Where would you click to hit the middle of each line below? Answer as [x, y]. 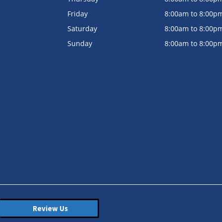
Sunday [80, 43]
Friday [77, 14]
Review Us [50, 208]
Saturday [82, 28]
